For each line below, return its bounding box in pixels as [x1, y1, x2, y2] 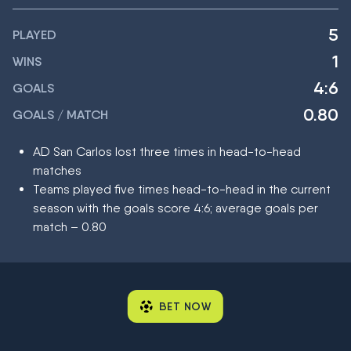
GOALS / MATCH [13, 107, 108, 122]
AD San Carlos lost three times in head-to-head [33, 144, 301, 159]
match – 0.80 [33, 219, 107, 234]
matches [33, 163, 81, 178]
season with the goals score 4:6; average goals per [33, 201, 318, 215]
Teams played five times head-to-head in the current [33, 182, 331, 197]
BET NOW [158, 299, 212, 313]
